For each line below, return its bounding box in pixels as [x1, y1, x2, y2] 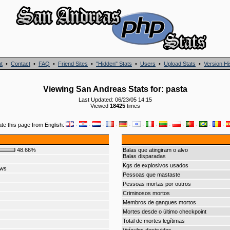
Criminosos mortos [122, 190, 170, 196]
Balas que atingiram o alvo [122, 147, 188, 153]
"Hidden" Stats [96, 61, 132, 67]
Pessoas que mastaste [122, 171, 180, 178]
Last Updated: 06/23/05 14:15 [78, 97, 152, 103]
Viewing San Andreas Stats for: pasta [43, 85, 187, 93]
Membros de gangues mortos [122, 199, 196, 205]
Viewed [90, 103, 110, 109]
